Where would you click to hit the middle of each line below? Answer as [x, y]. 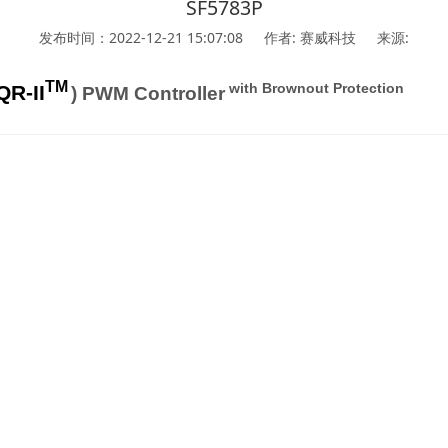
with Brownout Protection [314, 87]
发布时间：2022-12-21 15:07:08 [141, 37]
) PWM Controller [148, 93]
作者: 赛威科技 [310, 37]
